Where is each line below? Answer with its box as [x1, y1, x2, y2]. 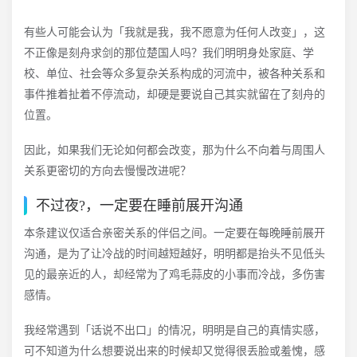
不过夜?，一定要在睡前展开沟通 [36, 198, 243, 214]
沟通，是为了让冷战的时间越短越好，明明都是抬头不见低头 [24, 248, 325, 260]
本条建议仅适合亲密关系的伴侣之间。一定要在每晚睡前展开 [24, 227, 325, 239]
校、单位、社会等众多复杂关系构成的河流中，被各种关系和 [24, 68, 325, 80]
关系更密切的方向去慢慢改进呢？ [24, 165, 191, 177]
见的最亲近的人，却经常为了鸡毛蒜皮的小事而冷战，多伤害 [24, 269, 325, 280]
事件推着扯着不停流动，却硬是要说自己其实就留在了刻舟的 [24, 88, 325, 100]
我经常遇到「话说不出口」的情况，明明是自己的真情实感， [24, 324, 325, 336]
